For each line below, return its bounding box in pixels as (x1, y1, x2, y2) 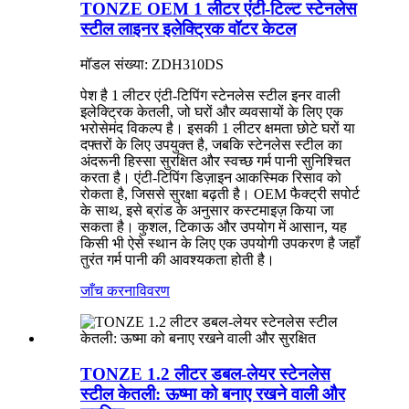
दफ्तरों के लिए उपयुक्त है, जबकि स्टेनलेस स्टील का (80, 137, 342, 153)
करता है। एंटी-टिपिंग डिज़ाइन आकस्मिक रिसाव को (80, 170, 341, 186)
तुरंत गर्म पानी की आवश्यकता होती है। (80, 252, 275, 268)
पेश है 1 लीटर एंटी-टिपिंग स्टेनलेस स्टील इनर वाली (80, 88, 341, 104)
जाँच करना (80, 283, 136, 299)
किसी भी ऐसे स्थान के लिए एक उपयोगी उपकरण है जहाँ (80, 236, 360, 252)
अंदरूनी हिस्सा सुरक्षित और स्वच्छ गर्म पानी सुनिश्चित (80, 153, 351, 170)
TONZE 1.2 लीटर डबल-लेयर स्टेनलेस (80, 363, 330, 383)
